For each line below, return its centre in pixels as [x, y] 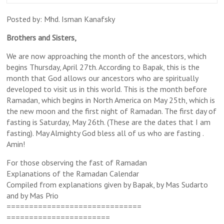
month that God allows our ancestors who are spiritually [102, 78]
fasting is [23, 122]
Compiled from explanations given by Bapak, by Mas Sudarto [107, 184]
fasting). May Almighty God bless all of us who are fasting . [105, 133]
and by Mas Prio [33, 195]
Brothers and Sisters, [42, 37]
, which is [200, 100]
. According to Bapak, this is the [148, 67]
